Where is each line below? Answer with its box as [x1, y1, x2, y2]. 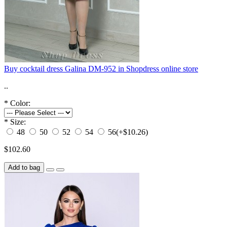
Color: [10, 98, 30, 107]
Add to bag [8, 163, 40, 171]
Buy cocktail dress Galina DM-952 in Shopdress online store [4, 64, 198, 73]
